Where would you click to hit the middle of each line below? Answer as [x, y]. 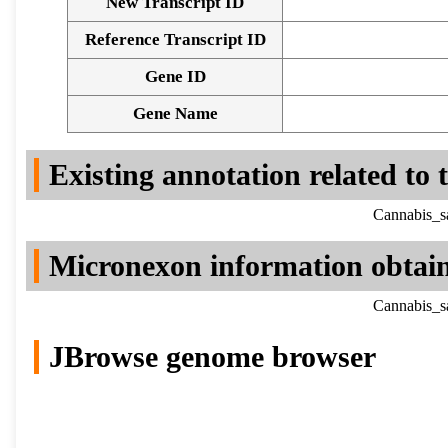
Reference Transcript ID [175, 40]
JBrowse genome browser [212, 357]
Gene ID [175, 77]
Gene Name [175, 114]
